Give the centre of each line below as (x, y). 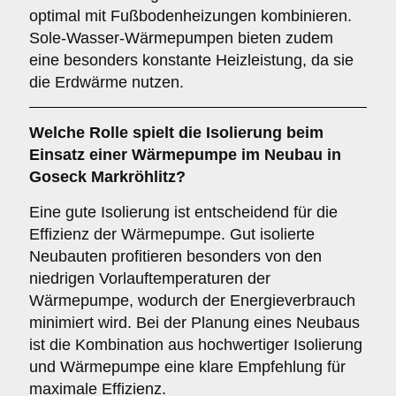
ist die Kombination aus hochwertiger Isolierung (196, 345)
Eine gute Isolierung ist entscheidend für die (183, 212)
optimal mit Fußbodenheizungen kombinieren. (190, 16)
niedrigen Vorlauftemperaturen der (150, 278)
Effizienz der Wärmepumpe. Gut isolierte (172, 234)
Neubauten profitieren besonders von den (175, 256)
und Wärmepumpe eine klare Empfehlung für (187, 367)
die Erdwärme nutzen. (107, 82)
